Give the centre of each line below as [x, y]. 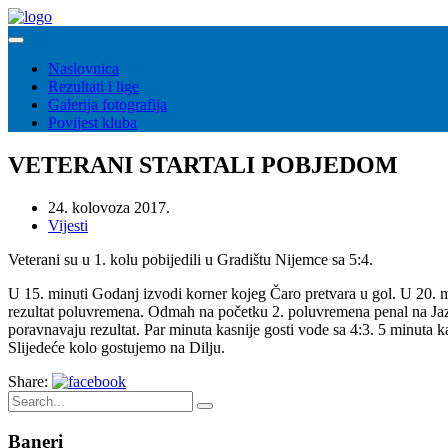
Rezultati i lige [93, 86]
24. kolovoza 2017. [109, 207]
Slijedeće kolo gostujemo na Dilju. [116, 347]
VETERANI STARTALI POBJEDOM [203, 164]
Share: [28, 381]
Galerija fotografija [107, 104]
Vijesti [68, 225]
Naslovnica [83, 68]
